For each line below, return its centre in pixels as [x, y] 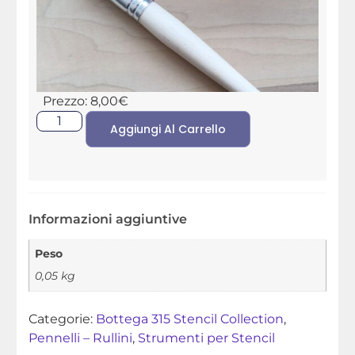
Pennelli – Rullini [80, 338]
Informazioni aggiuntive [107, 219]
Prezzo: [66, 101]
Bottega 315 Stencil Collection [189, 319]
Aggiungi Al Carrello [168, 129]
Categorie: [62, 319]
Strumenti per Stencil [206, 338]
